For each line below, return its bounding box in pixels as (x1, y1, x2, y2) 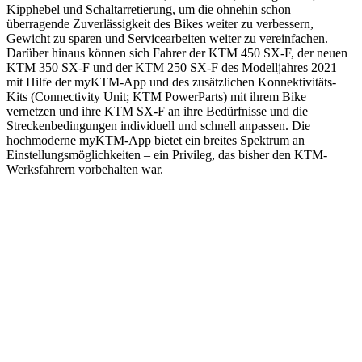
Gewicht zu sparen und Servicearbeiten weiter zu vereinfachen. (6, 31, 328, 45)
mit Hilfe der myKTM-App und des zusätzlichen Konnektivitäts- (6, 74, 336, 89)
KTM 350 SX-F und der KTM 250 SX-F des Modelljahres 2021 (6, 60, 337, 74)
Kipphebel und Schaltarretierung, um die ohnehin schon (6, 2, 291, 16)
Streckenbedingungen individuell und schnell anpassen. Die (6, 118, 310, 133)
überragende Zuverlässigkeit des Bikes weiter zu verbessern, (6, 16, 314, 31)
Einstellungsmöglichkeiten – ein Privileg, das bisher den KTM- (6, 147, 327, 162)
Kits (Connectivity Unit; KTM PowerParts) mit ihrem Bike (6, 89, 306, 103)
